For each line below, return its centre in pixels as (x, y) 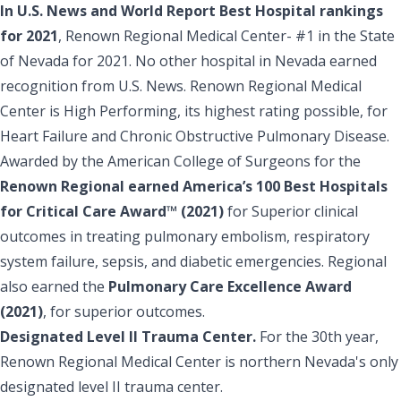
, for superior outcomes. (124, 311)
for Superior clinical (291, 211)
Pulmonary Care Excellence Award (230, 286)
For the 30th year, (317, 336)
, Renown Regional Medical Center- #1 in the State (226, 35)
